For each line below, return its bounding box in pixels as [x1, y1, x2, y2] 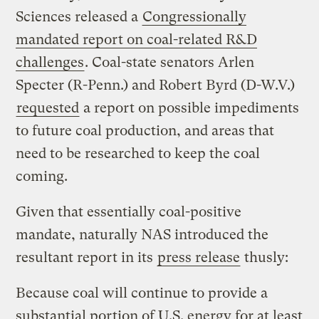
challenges [16, 53, 85, 70]
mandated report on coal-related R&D [16, 31, 258, 48]
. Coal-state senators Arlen [85, 53, 255, 70]
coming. [16, 167, 68, 184]
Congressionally [142, 8, 247, 25]
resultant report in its [16, 249, 157, 266]
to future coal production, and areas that [16, 122, 275, 139]
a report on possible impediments [80, 99, 300, 116]
